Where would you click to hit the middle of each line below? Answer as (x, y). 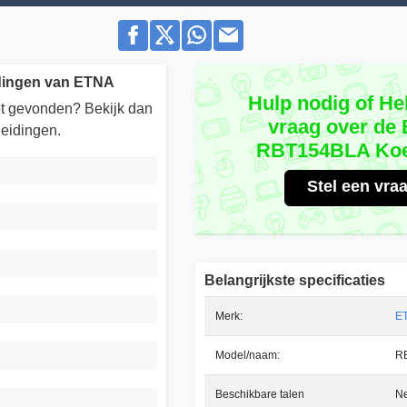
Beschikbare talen (259, 394)
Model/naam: (247, 355)
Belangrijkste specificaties (294, 280)
